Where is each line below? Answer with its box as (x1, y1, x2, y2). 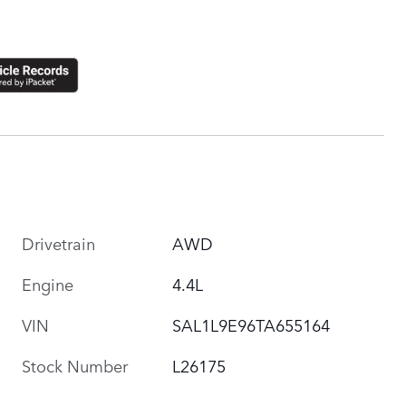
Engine (22, 271, 73, 295)
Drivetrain (22, 230, 95, 255)
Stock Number (22, 353, 128, 377)
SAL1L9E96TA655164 (172, 312, 331, 336)
